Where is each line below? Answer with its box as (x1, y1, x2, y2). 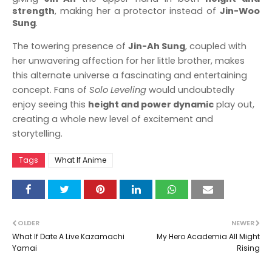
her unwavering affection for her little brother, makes (12, 55, 245, 67)
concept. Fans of (12, 84, 89, 96)
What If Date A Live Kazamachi (12, 231, 124, 242)
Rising (237, 243, 260, 253)
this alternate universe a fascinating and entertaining (12, 69, 247, 81)
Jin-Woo (220, 5, 260, 17)
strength (12, 5, 55, 17)
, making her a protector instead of (55, 5, 220, 17)
